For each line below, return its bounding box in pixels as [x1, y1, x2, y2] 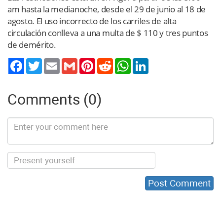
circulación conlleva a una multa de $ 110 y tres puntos [7, 27, 208, 38]
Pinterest [95, 58, 123, 66]
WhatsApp [131, 58, 163, 66]
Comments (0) [7, 90, 102, 108]
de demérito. [7, 38, 56, 50]
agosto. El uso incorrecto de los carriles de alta [7, 15, 177, 27]
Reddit [113, 58, 133, 66]
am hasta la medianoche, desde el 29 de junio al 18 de [7, 3, 206, 15]
